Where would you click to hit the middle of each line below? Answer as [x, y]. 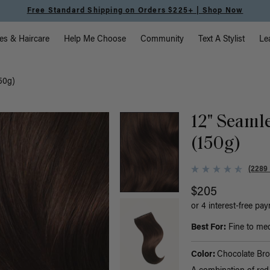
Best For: [208, 228]
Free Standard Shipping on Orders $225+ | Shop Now [135, 11]
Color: [204, 255]
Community [162, 40]
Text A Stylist [222, 40]
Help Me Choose [95, 40]
